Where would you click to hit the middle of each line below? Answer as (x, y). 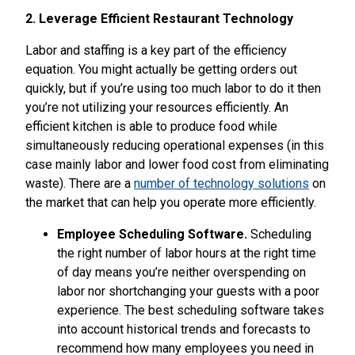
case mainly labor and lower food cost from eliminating (177, 164)
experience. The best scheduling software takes (191, 310)
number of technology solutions (221, 183)
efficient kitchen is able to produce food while (151, 126)
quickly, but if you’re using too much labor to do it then (173, 88)
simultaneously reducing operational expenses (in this (175, 145)
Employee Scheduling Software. (154, 234)
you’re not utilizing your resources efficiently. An (157, 107)
